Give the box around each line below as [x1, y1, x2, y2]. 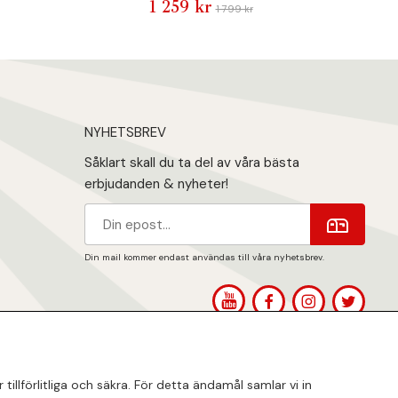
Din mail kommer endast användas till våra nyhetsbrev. [84, 251, 325, 264]
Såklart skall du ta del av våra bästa [84, 154, 300, 172]
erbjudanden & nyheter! [84, 175, 233, 194]
